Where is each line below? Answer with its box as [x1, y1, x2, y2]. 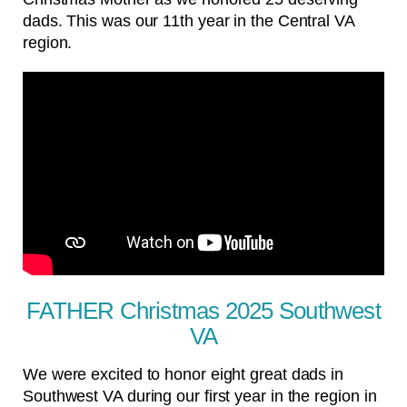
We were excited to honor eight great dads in [23, 364, 344, 383]
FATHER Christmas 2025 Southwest [26, 296, 381, 324]
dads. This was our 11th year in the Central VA [23, 12, 354, 30]
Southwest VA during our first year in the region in [23, 386, 377, 405]
